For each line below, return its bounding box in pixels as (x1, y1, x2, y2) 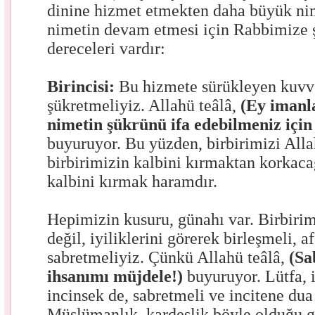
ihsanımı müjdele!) (47, 267, 188, 285)
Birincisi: (47, 77, 120, 96)
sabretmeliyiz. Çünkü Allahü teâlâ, (47, 248, 290, 266)
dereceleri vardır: (47, 39, 166, 58)
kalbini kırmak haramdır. (47, 172, 218, 191)
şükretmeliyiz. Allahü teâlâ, (47, 96, 241, 115)
